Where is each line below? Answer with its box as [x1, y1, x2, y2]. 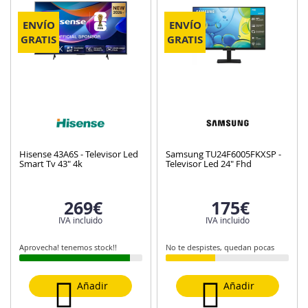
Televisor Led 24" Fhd [166, 157, 252, 170]
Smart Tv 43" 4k [19, 157, 82, 170]
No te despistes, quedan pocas [166, 241, 275, 252]
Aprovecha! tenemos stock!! [19, 241, 117, 252]
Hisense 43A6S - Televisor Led [19, 147, 138, 160]
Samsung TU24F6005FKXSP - [166, 147, 282, 160]
